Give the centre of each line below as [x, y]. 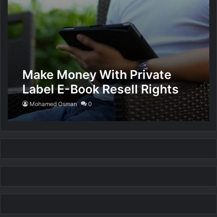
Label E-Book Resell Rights [101, 89]
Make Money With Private [97, 75]
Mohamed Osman [54, 104]
